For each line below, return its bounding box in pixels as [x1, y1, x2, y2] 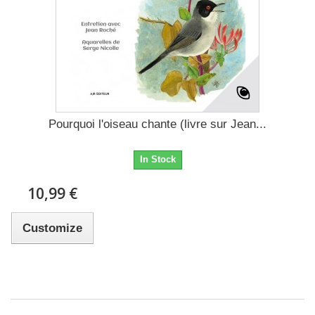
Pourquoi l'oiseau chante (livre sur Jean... [49, 117, 266, 131]
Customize [22, 221, 83, 236]
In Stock [139, 154, 176, 165]
